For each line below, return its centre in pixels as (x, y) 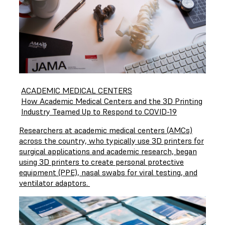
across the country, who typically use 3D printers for (111, 140)
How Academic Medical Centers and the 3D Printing (112, 101)
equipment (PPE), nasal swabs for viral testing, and (108, 172)
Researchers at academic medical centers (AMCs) (106, 130)
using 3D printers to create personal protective (101, 161)
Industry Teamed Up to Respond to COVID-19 (99, 111)
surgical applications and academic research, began (108, 151)
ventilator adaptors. (54, 183)
